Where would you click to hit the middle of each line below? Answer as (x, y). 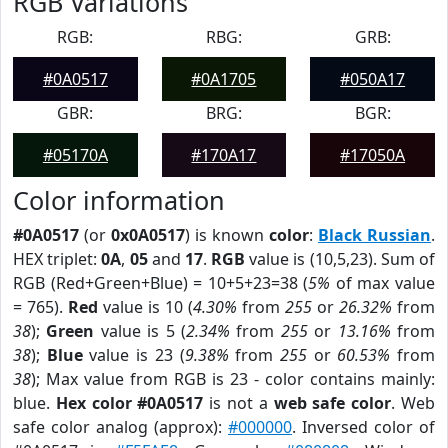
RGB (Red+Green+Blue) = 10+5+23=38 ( (161, 283)
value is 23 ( (133, 355)
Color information (119, 200)
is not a (238, 403)
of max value (383, 283)
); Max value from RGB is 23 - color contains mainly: (233, 379)
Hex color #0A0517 (129, 403)
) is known (227, 235)
